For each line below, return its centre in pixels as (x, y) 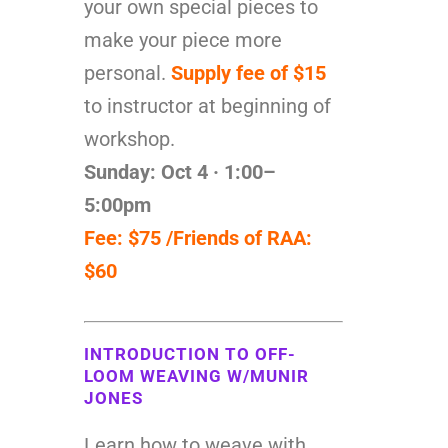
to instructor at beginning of (207, 105)
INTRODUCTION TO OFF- (190, 353)
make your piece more (183, 39)
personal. (127, 72)
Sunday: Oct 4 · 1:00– (180, 171)
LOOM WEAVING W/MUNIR (196, 375)
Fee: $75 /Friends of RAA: (198, 237)
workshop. (129, 138)
